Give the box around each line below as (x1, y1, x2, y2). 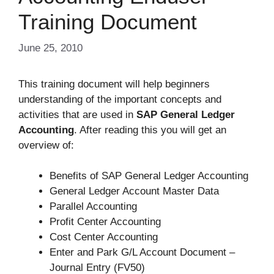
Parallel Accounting (50, 201, 137, 213)
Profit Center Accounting (50, 216, 161, 228)
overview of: (18, 139, 74, 151)
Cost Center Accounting (50, 231, 158, 243)
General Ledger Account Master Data (50, 185, 219, 198)
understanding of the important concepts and (18, 93, 221, 105)
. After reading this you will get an (74, 124, 226, 136)
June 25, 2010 (18, 42, 83, 54)
